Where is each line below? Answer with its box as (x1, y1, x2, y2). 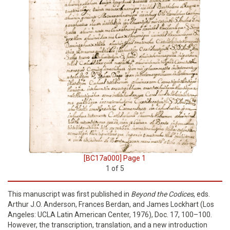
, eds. (194, 190, 210, 198)
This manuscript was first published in (8, 190, 131, 198)
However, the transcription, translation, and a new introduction (8, 221, 207, 229)
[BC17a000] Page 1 (83, 154, 146, 162)
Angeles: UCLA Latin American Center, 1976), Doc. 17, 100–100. (8, 210, 212, 219)
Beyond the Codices (131, 190, 194, 198)
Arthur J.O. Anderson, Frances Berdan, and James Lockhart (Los (8, 200, 214, 208)
